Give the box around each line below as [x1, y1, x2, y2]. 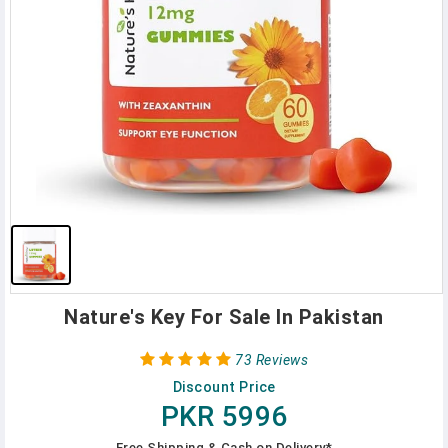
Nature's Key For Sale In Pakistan [64, 305, 384, 329]
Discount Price [172, 379, 276, 395]
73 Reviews [235, 352, 308, 368]
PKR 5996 [160, 400, 288, 433]
